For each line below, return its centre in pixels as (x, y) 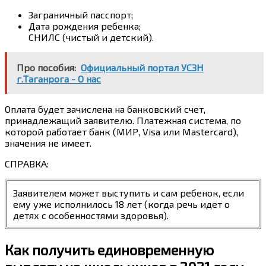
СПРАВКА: (27, 163)
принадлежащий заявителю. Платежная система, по (123, 120)
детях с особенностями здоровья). (91, 215)
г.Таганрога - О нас (59, 78)
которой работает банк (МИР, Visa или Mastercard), (121, 131)
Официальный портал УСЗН (142, 67)
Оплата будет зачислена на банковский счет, (105, 109)
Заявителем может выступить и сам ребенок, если (129, 192)
